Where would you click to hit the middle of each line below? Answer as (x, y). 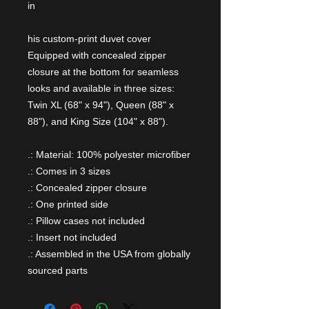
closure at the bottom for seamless (103, 72)
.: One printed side (68, 204)
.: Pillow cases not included (86, 221)
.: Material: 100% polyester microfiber (109, 154)
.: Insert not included (72, 237)
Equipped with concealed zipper (97, 55)
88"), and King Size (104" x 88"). (98, 121)
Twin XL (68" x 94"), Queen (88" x (101, 105)
